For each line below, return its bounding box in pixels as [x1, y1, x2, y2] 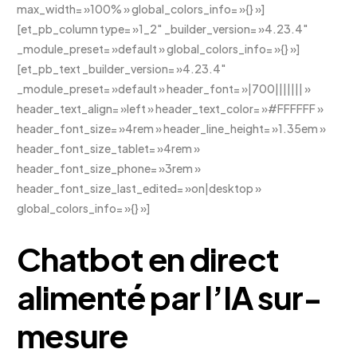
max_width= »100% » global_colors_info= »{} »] [17, 2, 265, 16]
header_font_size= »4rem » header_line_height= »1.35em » [17, 121, 327, 135]
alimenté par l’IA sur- [17, 276, 321, 317]
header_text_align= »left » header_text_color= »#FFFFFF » [17, 101, 324, 116]
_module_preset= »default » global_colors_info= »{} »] [17, 41, 300, 56]
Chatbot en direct [17, 237, 279, 279]
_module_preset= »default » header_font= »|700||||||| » [17, 81, 312, 96]
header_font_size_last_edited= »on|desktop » [17, 181, 262, 195]
